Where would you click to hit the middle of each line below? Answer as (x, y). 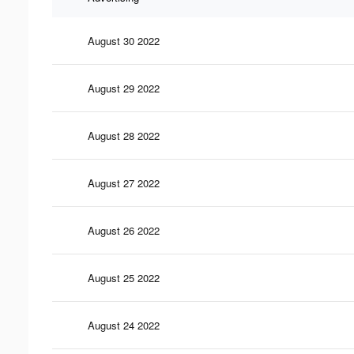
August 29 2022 (124, 88)
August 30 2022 (124, 40)
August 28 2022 (124, 135)
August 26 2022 (124, 230)
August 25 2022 (124, 277)
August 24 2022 (124, 325)
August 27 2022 (124, 183)
